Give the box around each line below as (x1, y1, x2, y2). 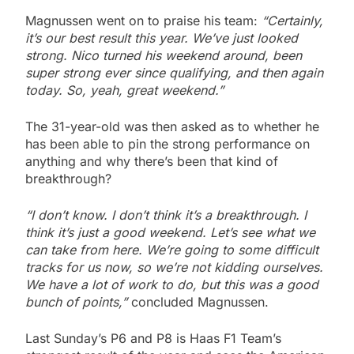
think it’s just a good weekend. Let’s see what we (25, 224, 315, 241)
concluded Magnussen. (131, 294, 269, 311)
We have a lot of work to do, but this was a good (25, 277, 318, 293)
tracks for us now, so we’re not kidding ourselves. (25, 259, 323, 276)
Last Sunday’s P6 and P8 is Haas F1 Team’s (25, 330, 281, 347)
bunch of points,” (25, 294, 131, 311)
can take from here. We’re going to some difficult (25, 242, 318, 258)
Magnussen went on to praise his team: (25, 13, 262, 29)
